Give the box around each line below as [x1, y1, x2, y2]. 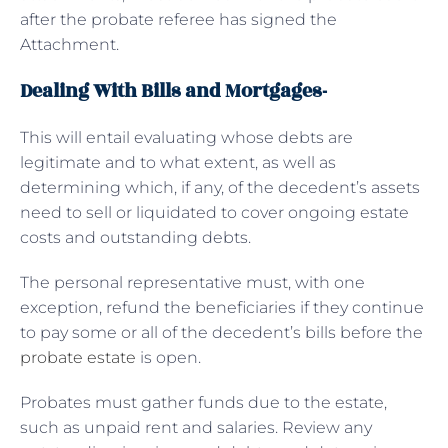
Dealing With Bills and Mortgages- [20, 76, 327, 105]
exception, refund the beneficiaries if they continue [20, 297, 424, 317]
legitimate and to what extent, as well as [20, 152, 336, 172]
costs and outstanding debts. [20, 227, 255, 247]
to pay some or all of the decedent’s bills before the [20, 322, 423, 342]
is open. [136, 347, 201, 367]
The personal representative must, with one [20, 272, 365, 292]
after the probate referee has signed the [20, 9, 337, 29]
